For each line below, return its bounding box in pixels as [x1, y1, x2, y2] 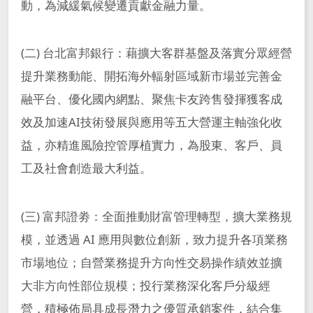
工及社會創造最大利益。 [20, 160, 152, 177]
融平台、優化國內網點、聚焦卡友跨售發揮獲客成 [20, 91, 282, 108]
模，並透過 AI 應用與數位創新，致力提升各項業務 [20, 231, 288, 248]
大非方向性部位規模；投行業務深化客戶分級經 [20, 277, 270, 294]
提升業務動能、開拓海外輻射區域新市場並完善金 [20, 68, 282, 85]
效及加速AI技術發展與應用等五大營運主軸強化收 [20, 114, 282, 131]
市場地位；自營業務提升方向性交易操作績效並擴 [20, 254, 282, 271]
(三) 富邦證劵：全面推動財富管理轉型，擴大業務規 [20, 208, 292, 225]
